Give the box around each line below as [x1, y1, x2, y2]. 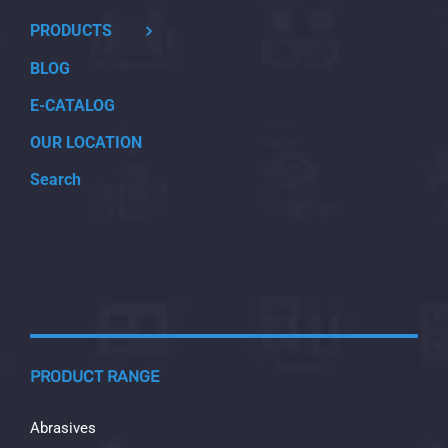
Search [30, 170, 81, 190]
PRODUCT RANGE [30, 367, 160, 387]
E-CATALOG [30, 96, 115, 116]
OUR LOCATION [30, 133, 142, 153]
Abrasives [30, 419, 96, 438]
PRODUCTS [30, 20, 112, 40]
